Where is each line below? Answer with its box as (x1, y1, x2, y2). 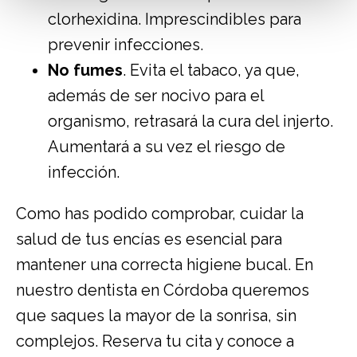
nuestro (16, 280, 77, 300)
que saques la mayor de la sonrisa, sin (16, 306, 296, 326)
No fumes (48, 61, 123, 80)
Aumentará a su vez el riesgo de (48, 137, 285, 157)
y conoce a (212, 331, 294, 351)
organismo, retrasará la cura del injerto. (48, 112, 333, 131)
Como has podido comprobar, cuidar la (16, 204, 304, 224)
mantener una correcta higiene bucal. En (16, 255, 313, 275)
